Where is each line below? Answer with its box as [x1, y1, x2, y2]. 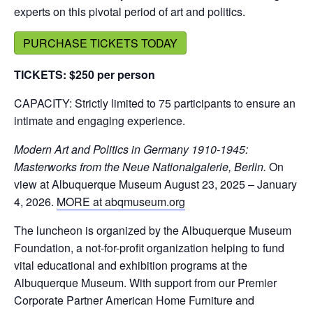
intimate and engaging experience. [14, 112, 185, 129]
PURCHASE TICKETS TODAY [23, 35, 177, 52]
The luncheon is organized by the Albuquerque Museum [14, 222, 291, 239]
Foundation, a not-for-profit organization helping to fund [14, 240, 284, 256]
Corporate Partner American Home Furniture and [14, 292, 254, 309]
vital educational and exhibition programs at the [14, 257, 247, 274]
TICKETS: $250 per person [14, 66, 155, 83]
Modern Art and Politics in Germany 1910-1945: [14, 141, 248, 158]
